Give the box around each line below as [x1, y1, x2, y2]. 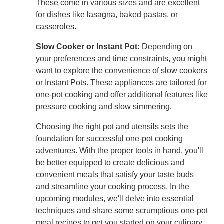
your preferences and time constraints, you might [36, 54, 207, 63]
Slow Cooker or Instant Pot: [36, 42, 140, 51]
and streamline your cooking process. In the [36, 182, 189, 191]
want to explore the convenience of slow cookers [36, 66, 207, 75]
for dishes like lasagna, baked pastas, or [36, 10, 178, 19]
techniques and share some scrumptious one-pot [36, 206, 208, 215]
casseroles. [36, 22, 76, 31]
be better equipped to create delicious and [36, 158, 184, 167]
